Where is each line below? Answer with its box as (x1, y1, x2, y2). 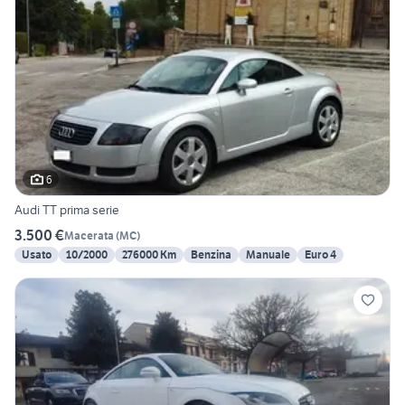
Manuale (246, 248, 290, 262)
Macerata (64, 228, 114, 242)
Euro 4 (305, 248, 336, 262)
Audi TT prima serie (14, 202, 119, 219)
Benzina (191, 248, 231, 262)
